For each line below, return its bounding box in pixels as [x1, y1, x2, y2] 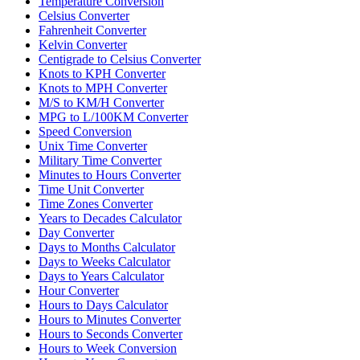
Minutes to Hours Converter [39, 167, 181, 182]
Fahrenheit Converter [39, 22, 146, 37]
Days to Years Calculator [39, 268, 164, 283]
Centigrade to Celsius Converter [39, 51, 201, 66]
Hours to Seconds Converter [39, 326, 182, 341]
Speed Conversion [39, 124, 132, 138]
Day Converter [39, 225, 114, 239]
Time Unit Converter [39, 182, 144, 196]
